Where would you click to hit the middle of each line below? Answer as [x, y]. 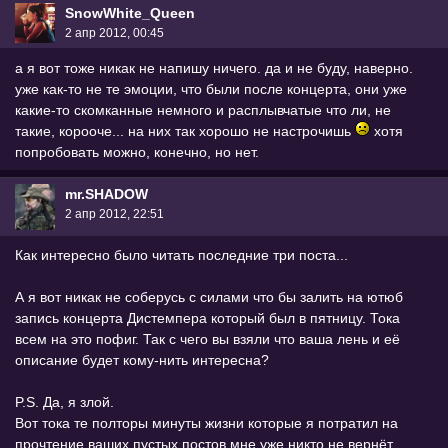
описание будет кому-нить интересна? [142, 360]
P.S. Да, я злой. [64, 402]
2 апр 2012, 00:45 [114, 32]
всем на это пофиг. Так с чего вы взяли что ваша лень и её [207, 339]
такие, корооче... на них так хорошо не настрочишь [185, 130]
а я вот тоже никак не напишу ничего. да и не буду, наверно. [214, 67]
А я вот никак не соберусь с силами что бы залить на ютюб [209, 297]
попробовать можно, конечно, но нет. [137, 151]
